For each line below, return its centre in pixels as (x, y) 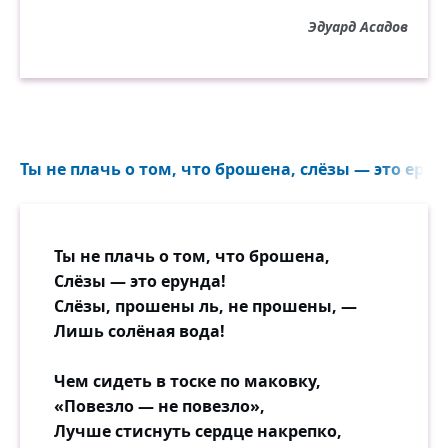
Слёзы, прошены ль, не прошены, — (205, 306)
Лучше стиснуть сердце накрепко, (198, 431)
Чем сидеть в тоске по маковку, (187, 381)
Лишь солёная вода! (139, 331)
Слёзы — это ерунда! (140, 281)
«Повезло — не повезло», (159, 406)
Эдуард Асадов (358, 26)
